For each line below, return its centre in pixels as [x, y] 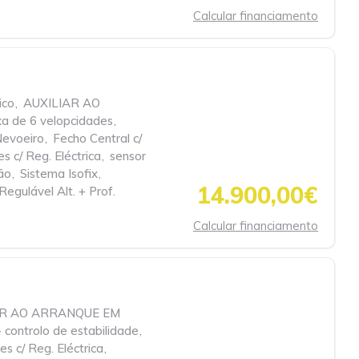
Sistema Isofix [59, 173]
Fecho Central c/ [97, 138]
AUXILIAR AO [62, 103]
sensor [128, 156]
